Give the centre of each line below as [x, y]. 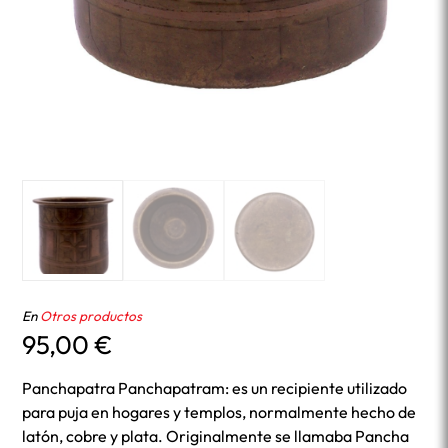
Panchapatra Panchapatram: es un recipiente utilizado [215, 388]
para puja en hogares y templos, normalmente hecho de [219, 412]
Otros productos [91, 315]
